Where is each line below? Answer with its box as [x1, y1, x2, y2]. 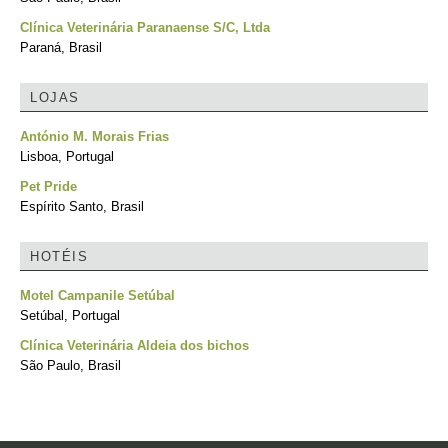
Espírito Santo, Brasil [20, 199, 144, 214]
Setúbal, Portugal [20, 308, 120, 323]
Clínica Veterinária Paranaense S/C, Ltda [20, 20, 270, 35]
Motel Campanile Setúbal [20, 288, 175, 303]
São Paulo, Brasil [20, 358, 121, 373]
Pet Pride [20, 179, 77, 194]
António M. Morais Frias [20, 129, 169, 144]
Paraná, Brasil [20, 40, 102, 55]
